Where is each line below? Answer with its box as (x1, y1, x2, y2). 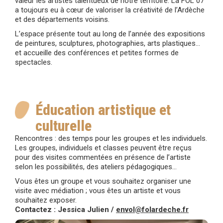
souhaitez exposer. (15, 195, 77, 205)
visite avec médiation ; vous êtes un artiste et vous (15, 186, 181, 195)
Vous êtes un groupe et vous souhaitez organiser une (15, 176, 191, 186)
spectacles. (15, 57, 52, 67)
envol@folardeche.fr (116, 205, 189, 214)
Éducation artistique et (35, 101, 171, 118)
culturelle (35, 116, 92, 134)
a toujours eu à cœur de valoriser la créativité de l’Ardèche (15, 5, 205, 14)
